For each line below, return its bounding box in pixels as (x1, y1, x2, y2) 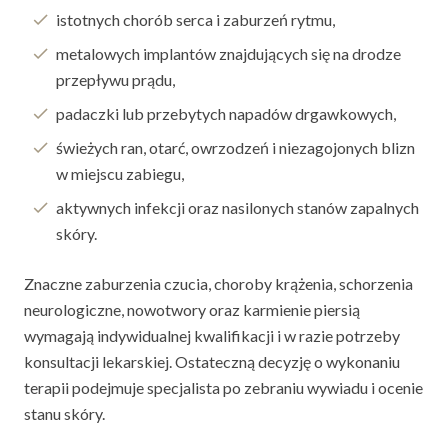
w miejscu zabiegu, (56, 163, 184, 183)
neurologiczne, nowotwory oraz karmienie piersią (24, 299, 360, 319)
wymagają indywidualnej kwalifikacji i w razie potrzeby (24, 325, 400, 345)
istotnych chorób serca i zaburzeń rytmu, (56, 9, 335, 29)
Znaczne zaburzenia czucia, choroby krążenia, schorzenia (24, 273, 413, 293)
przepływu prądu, (56, 69, 175, 89)
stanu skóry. (24, 403, 105, 423)
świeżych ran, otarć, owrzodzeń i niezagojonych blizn (56, 137, 415, 157)
